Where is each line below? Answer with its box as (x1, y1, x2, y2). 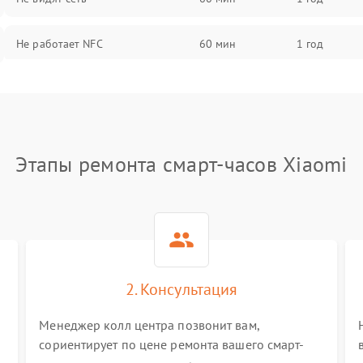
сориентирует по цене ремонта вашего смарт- (39, 336, 305, 352)
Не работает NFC (16, 36, 103, 51)
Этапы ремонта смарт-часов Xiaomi (15, 151, 348, 177)
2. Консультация (125, 279, 238, 300)
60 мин (199, 36, 237, 51)
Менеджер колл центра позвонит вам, (39, 317, 259, 333)
